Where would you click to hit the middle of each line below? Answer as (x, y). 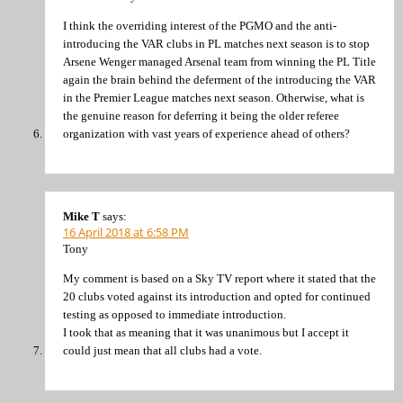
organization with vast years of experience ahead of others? (206, 134)
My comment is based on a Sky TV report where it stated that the (219, 279)
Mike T (81, 216)
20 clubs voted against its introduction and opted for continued (217, 297)
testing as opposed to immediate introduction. (175, 315)
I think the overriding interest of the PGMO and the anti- (200, 26)
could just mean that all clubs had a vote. (162, 351)
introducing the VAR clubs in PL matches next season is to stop (216, 44)
